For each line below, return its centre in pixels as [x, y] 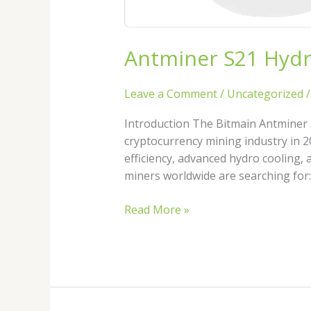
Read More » [157, 209]
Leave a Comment [170, 93]
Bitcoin [141, 14]
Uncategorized [265, 93]
